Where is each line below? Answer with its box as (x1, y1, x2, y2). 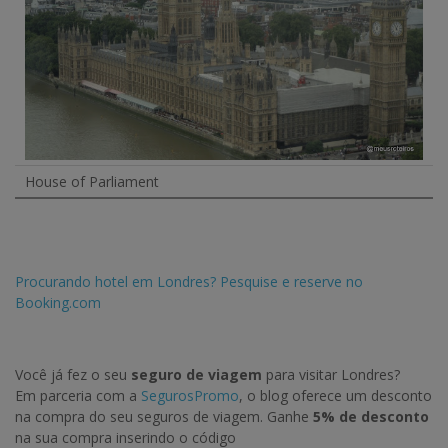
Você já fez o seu (15, 365, 131, 385)
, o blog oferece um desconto (239, 386, 432, 406)
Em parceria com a (15, 386, 141, 406)
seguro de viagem (131, 365, 262, 385)
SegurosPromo (141, 386, 239, 406)
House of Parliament (25, 172, 159, 192)
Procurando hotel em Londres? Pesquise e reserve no (15, 272, 363, 292)
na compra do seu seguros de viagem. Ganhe (15, 407, 313, 427)
